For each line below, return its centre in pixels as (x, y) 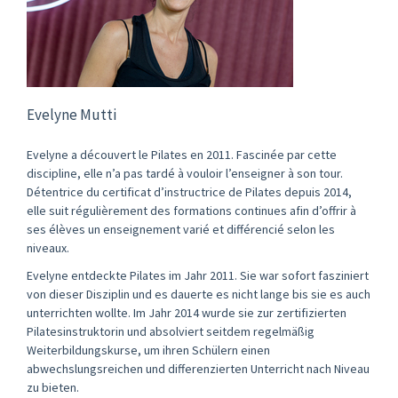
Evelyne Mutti (72, 114)
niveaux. (48, 247)
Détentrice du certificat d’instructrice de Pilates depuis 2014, (189, 191)
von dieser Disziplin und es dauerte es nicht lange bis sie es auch (199, 294)
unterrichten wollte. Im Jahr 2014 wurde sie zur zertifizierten (187, 312)
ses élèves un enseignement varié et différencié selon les (181, 229)
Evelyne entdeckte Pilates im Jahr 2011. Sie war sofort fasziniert (198, 275)
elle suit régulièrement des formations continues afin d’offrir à (191, 210)
